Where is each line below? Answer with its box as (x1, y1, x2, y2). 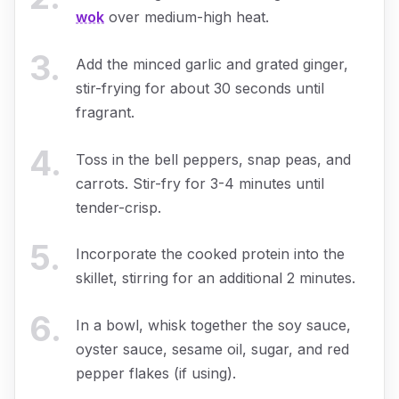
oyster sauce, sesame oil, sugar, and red (76, 339, 349, 358)
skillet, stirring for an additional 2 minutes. (76, 269, 355, 288)
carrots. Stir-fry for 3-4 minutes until (76, 174, 324, 192)
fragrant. (76, 102, 134, 121)
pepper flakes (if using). (76, 363, 236, 382)
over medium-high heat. (104, 8, 269, 27)
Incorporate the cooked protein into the (76, 245, 345, 264)
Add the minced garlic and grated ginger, (76, 54, 348, 73)
